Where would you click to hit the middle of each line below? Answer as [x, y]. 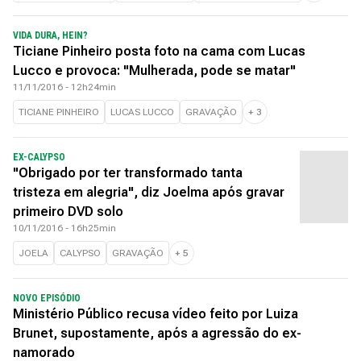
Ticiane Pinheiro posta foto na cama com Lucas [159, 51]
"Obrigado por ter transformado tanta [128, 173]
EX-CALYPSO [39, 157]
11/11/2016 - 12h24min [64, 87]
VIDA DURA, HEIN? [50, 35]
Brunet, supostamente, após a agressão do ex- [157, 333]
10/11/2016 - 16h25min [64, 228]
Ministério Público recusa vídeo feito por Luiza [156, 314]
